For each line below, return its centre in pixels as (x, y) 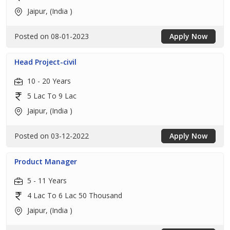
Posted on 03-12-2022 (52, 136)
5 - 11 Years (46, 180)
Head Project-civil (45, 62)
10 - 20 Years (48, 81)
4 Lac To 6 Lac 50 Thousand (74, 195)
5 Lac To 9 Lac (51, 96)
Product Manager (46, 161)
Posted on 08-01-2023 (52, 36)
